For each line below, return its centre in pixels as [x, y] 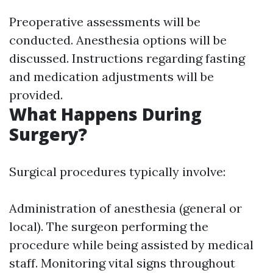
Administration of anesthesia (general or [126, 208]
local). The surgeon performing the [109, 226]
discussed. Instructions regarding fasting [127, 58]
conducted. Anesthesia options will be [118, 40]
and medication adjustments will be [112, 76]
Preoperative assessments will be [105, 22]
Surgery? [48, 134]
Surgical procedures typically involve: [117, 172]
